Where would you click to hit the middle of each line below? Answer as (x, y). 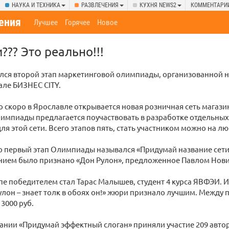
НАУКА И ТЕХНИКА (36, 5)
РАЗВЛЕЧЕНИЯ (100, 5)
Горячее (78, 22)
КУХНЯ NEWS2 (158, 5)
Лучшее (46, 22)
